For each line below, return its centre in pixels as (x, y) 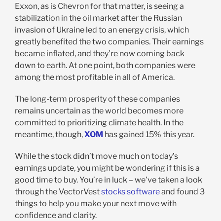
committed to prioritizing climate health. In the (99, 122)
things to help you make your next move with (95, 203)
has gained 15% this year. (149, 134)
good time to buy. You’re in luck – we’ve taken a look (108, 180)
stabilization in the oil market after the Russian (98, 18)
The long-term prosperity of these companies (97, 99)
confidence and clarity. (55, 215)
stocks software (130, 191)
